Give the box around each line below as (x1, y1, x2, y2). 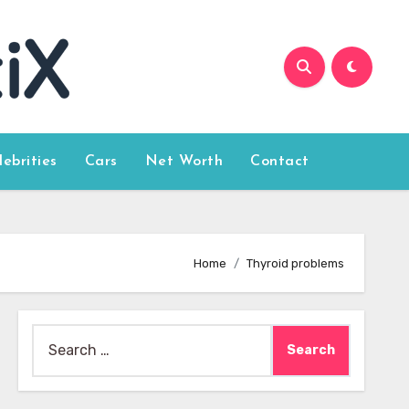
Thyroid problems (246, 256, 344, 270)
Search (30, 327, 79, 344)
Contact (250, 154, 309, 169)
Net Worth (144, 154, 224, 169)
